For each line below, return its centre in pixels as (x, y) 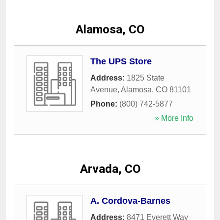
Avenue (104, 90)
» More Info (174, 118)
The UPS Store (121, 62)
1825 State (146, 78)
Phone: (105, 104)
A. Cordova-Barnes (130, 201)
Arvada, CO (110, 169)
